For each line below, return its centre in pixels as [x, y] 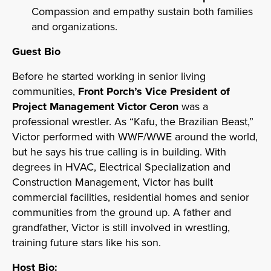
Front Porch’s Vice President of [154, 91]
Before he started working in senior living [109, 76]
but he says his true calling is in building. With [119, 152]
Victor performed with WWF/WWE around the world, [135, 136]
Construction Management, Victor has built [113, 182]
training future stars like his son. [87, 242]
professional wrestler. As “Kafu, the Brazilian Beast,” [133, 121]
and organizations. [74, 26]
